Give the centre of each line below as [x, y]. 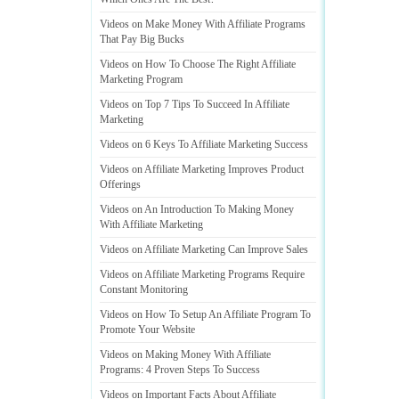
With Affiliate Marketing [151, 224]
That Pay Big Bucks [142, 39]
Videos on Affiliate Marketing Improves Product [202, 169]
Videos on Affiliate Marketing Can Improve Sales [204, 249]
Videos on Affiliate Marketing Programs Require [202, 274]
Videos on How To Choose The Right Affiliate [198, 64]
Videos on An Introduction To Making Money [197, 209]
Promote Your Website [147, 330]
